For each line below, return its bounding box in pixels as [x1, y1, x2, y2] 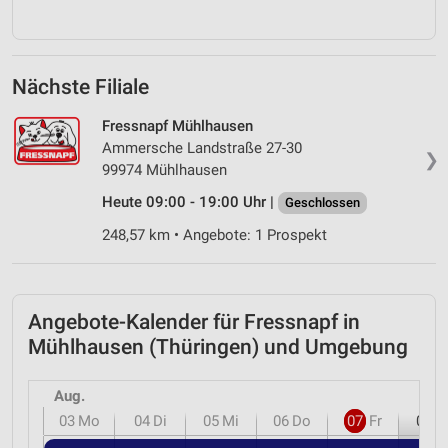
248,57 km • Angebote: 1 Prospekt [102, 225, 327, 244]
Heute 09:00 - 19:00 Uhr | [102, 192, 278, 211]
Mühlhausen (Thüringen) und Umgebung [28, 335, 408, 359]
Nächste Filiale [12, 74, 149, 99]
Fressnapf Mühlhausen [102, 116, 253, 135]
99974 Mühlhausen [102, 160, 227, 179]
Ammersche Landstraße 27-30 [102, 138, 302, 157]
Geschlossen [285, 194, 360, 210]
